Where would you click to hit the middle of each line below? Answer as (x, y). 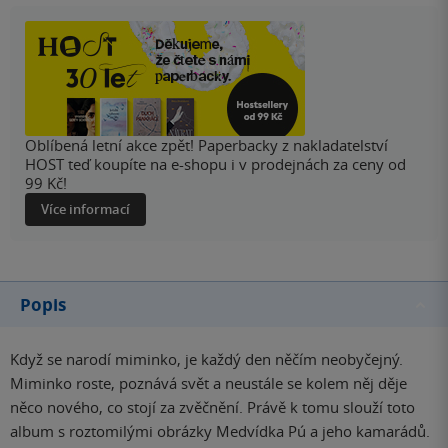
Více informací (85, 209)
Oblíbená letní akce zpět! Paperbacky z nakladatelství (206, 145)
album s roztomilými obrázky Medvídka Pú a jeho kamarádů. (220, 431)
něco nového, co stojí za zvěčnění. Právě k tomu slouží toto (212, 407)
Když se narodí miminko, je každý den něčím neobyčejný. (206, 359)
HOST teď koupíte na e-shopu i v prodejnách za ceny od (215, 164)
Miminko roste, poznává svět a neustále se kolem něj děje (208, 383)
